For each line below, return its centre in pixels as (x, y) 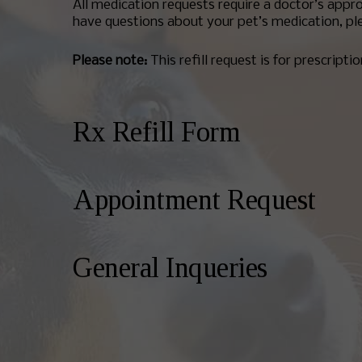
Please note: (110, 61)
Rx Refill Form (156, 133)
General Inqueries (170, 268)
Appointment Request (194, 200)
